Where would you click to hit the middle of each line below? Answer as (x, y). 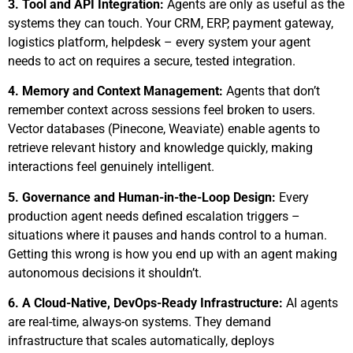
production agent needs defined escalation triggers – (154, 216)
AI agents (312, 303)
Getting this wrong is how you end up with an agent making (173, 254)
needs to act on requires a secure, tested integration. (152, 61)
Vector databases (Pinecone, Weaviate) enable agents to (164, 129)
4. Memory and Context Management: (115, 91)
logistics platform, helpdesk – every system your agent (159, 42)
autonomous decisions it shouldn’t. (105, 273)
